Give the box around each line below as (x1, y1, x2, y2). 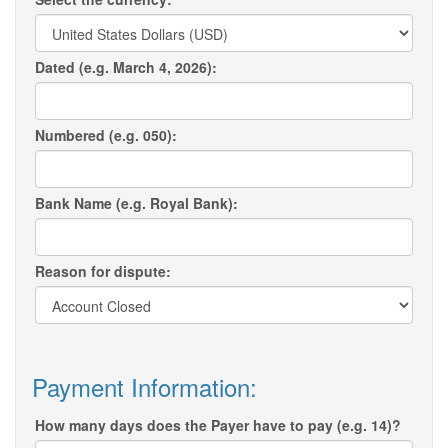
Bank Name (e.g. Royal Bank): (35, 193, 238, 214)
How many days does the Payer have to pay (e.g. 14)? (35, 415, 401, 436)
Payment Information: (32, 369, 257, 405)
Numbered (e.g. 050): (35, 125, 177, 146)
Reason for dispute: (35, 261, 171, 282)
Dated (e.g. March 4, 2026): (35, 57, 217, 78)
